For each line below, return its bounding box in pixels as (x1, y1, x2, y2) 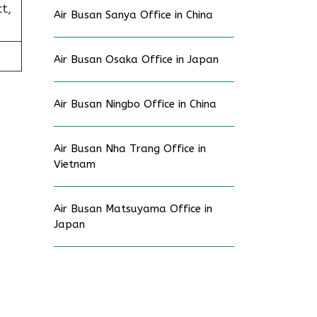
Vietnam (54, 158, 96, 171)
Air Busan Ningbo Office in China (54, 98, 217, 110)
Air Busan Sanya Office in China (54, 8, 213, 21)
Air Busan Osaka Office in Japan (54, 53, 219, 66)
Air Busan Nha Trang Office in (54, 142, 206, 155)
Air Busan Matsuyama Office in (54, 202, 212, 215)
